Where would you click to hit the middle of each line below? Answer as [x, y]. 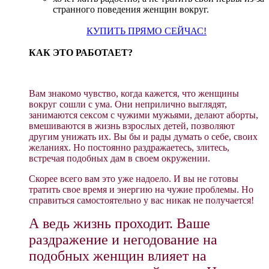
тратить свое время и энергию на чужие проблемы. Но [141, 189]
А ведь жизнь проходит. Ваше [119, 223]
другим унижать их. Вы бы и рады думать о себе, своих [143, 136]
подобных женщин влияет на [118, 255]
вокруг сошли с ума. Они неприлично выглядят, [128, 104]
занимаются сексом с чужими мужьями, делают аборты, [144, 115]
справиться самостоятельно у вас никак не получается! [141, 200]
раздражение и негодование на [123, 239]
